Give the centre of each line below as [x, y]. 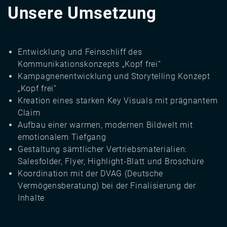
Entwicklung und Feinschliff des [80, 52]
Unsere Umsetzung [82, 13]
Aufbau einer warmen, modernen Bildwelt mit [105, 125]
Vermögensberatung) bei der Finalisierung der [107, 186]
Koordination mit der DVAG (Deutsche [91, 174]
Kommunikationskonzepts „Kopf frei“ [89, 64]
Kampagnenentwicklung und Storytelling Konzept [114, 77]
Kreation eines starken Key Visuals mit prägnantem [118, 101]
